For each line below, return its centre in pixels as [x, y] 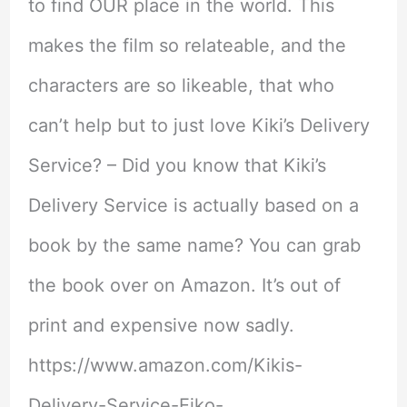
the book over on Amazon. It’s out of [184, 285]
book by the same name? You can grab [194, 245]
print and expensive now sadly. [161, 325]
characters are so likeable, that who [181, 85]
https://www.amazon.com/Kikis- [165, 365]
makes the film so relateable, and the [187, 45]
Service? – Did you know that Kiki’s [177, 165]
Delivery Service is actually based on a [193, 205]
